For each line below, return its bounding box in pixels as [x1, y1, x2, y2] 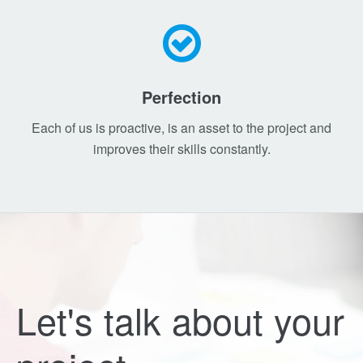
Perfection [142, 85, 221, 109]
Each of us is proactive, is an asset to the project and [32, 118, 331, 137]
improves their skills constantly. [92, 139, 271, 158]
